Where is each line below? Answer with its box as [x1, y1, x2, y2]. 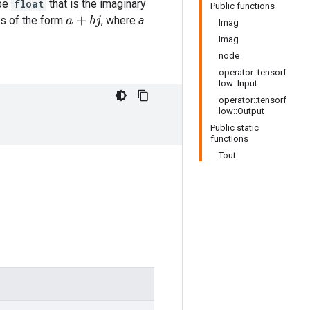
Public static [210, 122, 259, 133]
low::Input [219, 78, 257, 89]
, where [100, 14, 138, 27]
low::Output [219, 106, 264, 116]
